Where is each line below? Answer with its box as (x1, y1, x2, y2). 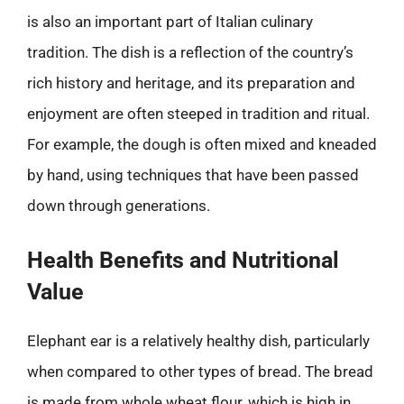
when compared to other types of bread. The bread (27, 362, 373, 381)
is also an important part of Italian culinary (27, 13, 313, 31)
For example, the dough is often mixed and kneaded (27, 135, 377, 153)
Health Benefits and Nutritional (27, 246, 339, 273)
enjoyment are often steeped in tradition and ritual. (27, 105, 370, 123)
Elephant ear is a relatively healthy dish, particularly (27, 331, 370, 350)
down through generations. (27, 197, 210, 215)
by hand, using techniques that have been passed (27, 166, 359, 184)
